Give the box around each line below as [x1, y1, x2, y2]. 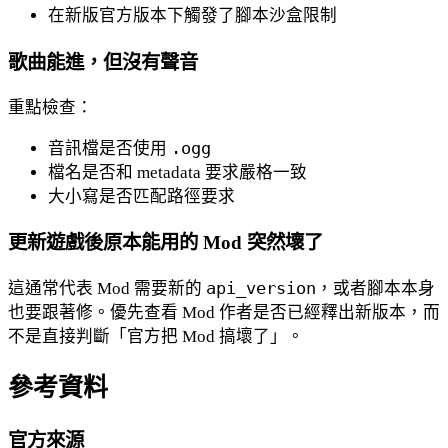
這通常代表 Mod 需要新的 [8, 278, 206, 298]
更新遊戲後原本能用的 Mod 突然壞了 [8, 232, 323, 254]
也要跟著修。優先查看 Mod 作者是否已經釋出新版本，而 [8, 302, 440, 322]
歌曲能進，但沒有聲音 [8, 51, 198, 73]
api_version [206, 278, 316, 298]
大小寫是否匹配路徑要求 [48, 186, 235, 206]
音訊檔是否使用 [48, 138, 171, 158]
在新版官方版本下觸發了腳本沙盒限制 [48, 6, 337, 26]
